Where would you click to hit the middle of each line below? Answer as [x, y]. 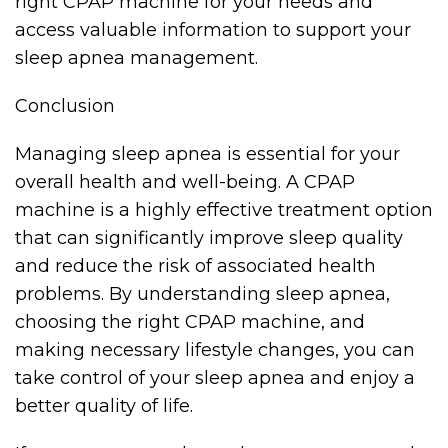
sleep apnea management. [136, 58]
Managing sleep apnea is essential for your [207, 154]
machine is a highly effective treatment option [224, 210]
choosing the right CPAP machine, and [190, 322]
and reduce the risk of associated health [195, 266]
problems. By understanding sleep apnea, [202, 294]
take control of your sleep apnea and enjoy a [215, 378]
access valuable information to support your [213, 30]
